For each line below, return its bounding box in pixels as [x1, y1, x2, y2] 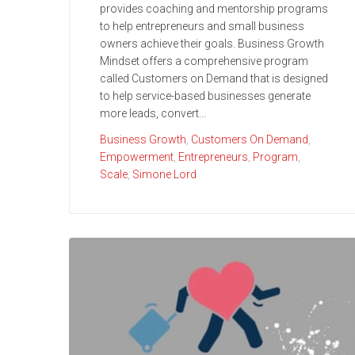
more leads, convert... [100, 107, 206, 120]
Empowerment [100, 151, 174, 164]
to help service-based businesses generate [100, 90, 311, 103]
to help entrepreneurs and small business [100, 20, 304, 33]
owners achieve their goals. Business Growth [100, 37, 324, 51]
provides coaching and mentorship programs [100, 2, 328, 16]
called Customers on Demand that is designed [100, 72, 328, 86]
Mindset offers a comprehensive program [100, 55, 308, 68]
